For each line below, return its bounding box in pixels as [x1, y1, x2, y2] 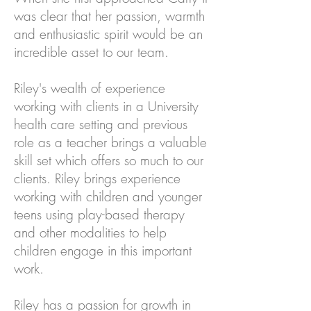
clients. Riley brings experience [14, 169, 180, 187]
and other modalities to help [14, 224, 167, 242]
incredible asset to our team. [14, 43, 169, 61]
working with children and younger [14, 187, 202, 205]
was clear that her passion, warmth [14, 7, 205, 25]
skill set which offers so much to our [14, 151, 203, 169]
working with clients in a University [14, 97, 199, 115]
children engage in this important [14, 242, 192, 260]
